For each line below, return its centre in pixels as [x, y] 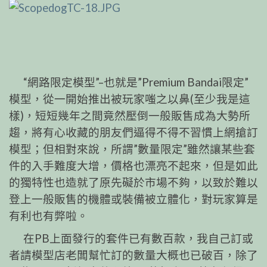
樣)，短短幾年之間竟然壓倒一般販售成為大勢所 [130, 116]
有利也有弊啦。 [49, 216]
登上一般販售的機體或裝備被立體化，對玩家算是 [133, 199]
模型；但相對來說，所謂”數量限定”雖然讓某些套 [132, 149]
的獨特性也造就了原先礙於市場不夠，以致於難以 [133, 183]
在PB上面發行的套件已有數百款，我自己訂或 [131, 239]
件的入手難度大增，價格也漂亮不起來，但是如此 [133, 166]
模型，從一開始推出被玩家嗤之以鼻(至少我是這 [130, 99]
